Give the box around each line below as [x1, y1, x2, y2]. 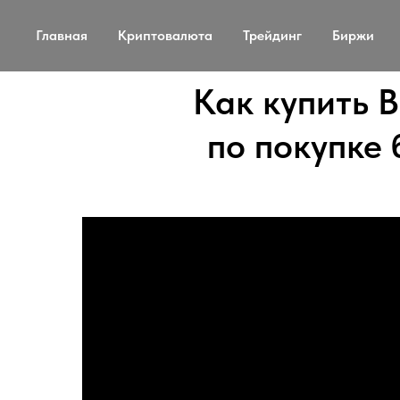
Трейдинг [243, 27, 302, 44]
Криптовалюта [118, 27, 212, 44]
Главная [36, 27, 87, 44]
